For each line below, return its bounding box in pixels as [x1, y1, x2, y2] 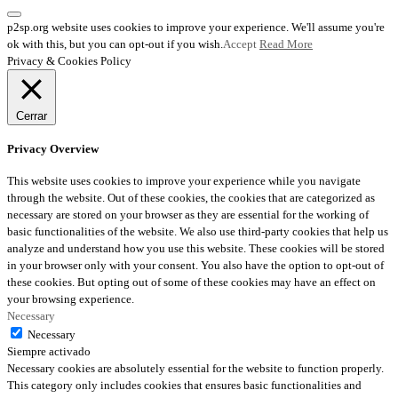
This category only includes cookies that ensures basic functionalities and [7, 378, 362, 392]
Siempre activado [7, 345, 91, 358]
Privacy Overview [7, 141, 99, 155]
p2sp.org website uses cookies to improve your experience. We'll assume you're [7, 20, 385, 34]
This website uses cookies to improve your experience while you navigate [7, 174, 361, 187]
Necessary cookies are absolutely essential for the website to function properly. [7, 362, 384, 375]
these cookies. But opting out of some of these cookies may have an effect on [7, 275, 376, 289]
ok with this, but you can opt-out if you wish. [7, 36, 223, 51]
